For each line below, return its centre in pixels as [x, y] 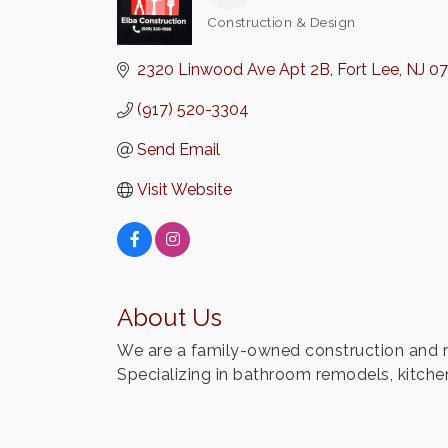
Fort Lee [368, 69]
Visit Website [184, 189]
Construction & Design [281, 22]
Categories [241, 33]
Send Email [178, 149]
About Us [169, 317]
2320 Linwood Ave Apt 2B [233, 69]
